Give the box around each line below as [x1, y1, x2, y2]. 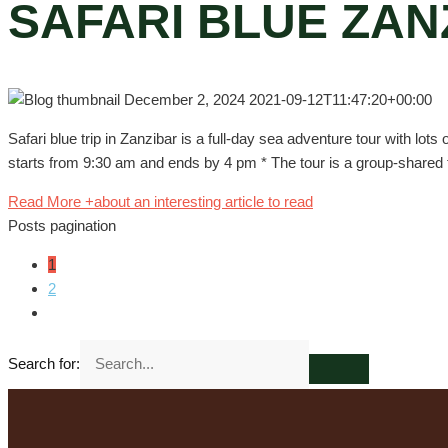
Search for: [8, 354, 80, 372]
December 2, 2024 [124, 90, 249, 108]
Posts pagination [8, 216, 116, 234]
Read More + [8, 192, 94, 210]
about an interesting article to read [94, 192, 313, 210]
